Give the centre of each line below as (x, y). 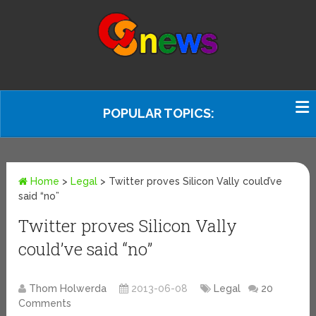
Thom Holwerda (68, 289)
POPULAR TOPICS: (159, 113)
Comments (45, 304)
